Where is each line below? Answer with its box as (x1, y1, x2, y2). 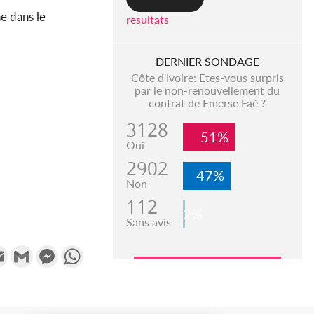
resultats (125, 13, 169, 27)
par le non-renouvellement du (135, 83, 280, 97)
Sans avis (125, 215, 171, 229)
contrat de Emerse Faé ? (149, 96, 266, 110)
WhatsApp (83, 244, 137, 258)
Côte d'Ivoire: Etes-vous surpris (130, 71, 284, 85)
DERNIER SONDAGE (155, 55, 259, 69)
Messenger (58, 244, 111, 258)
